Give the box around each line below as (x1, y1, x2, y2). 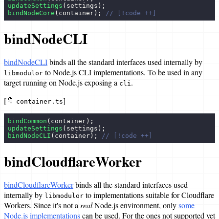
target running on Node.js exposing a (4, 77, 119, 88)
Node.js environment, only (92, 199, 178, 210)
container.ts (16, 97, 63, 105)
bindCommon (8, 117, 47, 125)
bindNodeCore (8, 9, 55, 17)
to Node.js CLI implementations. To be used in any (43, 66, 202, 77)
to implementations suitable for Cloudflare (84, 189, 214, 200)
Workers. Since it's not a (4, 199, 80, 210)
